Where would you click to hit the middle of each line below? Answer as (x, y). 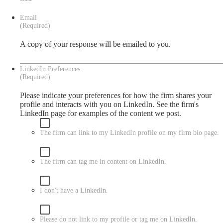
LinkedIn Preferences (50, 69)
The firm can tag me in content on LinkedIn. (103, 162)
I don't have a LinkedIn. (74, 190)
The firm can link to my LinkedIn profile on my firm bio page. (129, 133)
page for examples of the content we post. (115, 113)
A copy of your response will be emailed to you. (95, 44)
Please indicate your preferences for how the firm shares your (116, 95)
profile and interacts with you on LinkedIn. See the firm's (109, 104)
